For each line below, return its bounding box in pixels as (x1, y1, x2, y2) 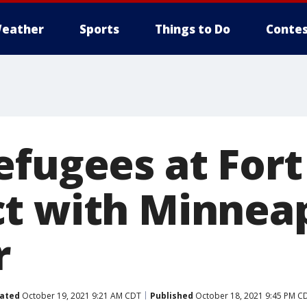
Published (150, 289, 193, 302)
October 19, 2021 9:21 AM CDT (20, 289, 141, 302)
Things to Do (155, 21, 230, 37)
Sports (79, 21, 119, 37)
